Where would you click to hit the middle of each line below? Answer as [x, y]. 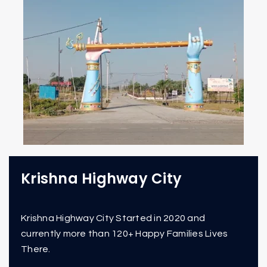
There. [36, 249]
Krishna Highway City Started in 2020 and [113, 218]
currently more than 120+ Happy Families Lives [125, 234]
